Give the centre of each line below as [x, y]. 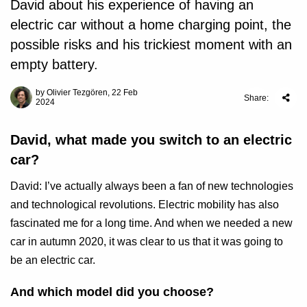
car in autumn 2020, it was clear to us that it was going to [147, 242]
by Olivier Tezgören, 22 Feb [87, 93]
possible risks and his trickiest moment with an [151, 45]
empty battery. [54, 64]
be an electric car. [53, 260]
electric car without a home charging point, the [151, 25]
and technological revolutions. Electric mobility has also [145, 205]
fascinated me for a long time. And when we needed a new [151, 223]
